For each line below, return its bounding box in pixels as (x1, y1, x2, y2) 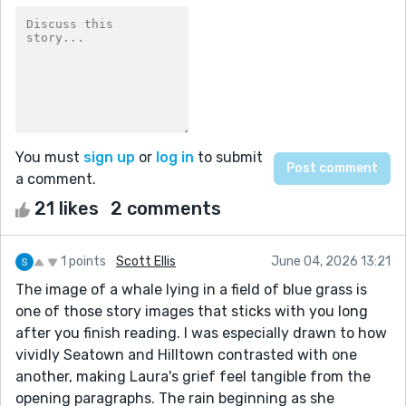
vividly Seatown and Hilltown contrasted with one (15, 345, 357, 363)
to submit (194, 148, 263, 166)
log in (156, 148, 194, 166)
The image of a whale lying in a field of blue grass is (15, 280, 367, 298)
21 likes (30, 197, 103, 219)
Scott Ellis (116, 253, 176, 269)
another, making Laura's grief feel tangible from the (15, 367, 371, 385)
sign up (83, 148, 135, 166)
